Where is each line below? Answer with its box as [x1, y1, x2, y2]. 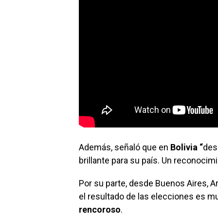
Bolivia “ [170, 142, 203, 153]
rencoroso [79, 204, 121, 215]
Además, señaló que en [79, 142, 170, 153]
